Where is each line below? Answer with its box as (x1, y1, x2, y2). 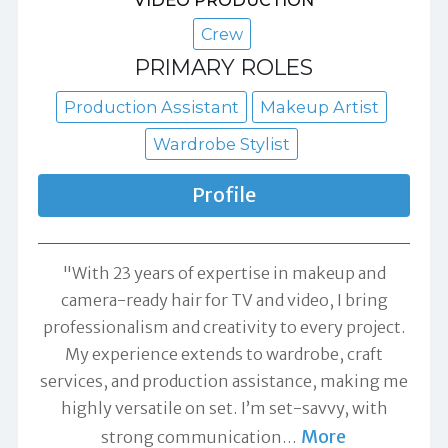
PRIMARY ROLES (135, 54, 313, 81)
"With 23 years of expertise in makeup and (62, 263, 386, 284)
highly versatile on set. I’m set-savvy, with (60, 398, 388, 419)
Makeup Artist (260, 97, 379, 118)
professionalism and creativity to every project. (42, 317, 406, 338)
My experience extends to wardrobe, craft (65, 344, 383, 365)
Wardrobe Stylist (153, 134, 290, 155)
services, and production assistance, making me (40, 371, 408, 392)
